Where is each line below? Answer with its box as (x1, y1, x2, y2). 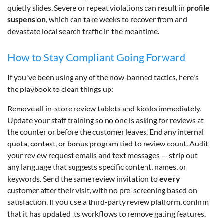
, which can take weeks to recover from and (46, 14, 187, 24)
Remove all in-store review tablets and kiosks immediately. (7, 103, 201, 113)
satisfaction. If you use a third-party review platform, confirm (7, 197, 209, 206)
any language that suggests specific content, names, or (7, 162, 186, 171)
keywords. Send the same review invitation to (7, 173, 159, 183)
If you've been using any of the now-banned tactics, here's (7, 72, 199, 82)
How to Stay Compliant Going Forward (7, 50, 185, 64)
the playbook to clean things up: (7, 84, 113, 93)
